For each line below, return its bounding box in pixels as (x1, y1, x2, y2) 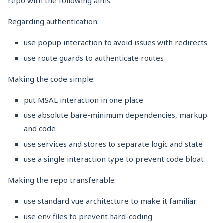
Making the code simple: (8, 74, 95, 84)
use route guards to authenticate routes (24, 53, 164, 63)
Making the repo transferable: (8, 175, 116, 185)
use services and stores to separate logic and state (24, 138, 203, 149)
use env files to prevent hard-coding (24, 211, 152, 222)
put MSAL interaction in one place (24, 95, 143, 105)
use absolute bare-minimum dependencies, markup (24, 110, 207, 120)
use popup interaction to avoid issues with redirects (24, 37, 207, 48)
